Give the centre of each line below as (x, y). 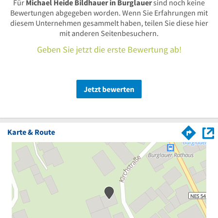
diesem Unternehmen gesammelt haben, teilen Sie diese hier (109, 23)
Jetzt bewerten (109, 89)
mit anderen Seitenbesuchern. (109, 33)
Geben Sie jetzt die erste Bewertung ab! (109, 49)
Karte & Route (31, 132)
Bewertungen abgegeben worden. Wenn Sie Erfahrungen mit (109, 12)
